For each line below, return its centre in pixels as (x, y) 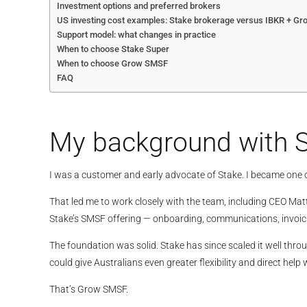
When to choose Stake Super (113, 49)
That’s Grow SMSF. (89, 289)
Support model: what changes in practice (136, 35)
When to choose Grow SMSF (112, 64)
